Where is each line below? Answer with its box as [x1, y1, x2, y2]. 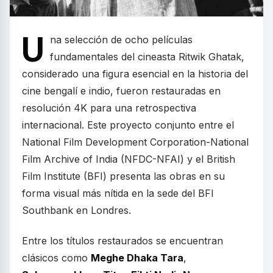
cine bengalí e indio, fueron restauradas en [22, 85, 221, 97]
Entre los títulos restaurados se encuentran [22, 235, 223, 247]
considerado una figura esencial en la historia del [22, 68, 248, 80]
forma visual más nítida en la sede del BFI [22, 187, 214, 199]
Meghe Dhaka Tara [91, 252, 183, 264]
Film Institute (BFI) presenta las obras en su [22, 170, 225, 182]
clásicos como [22, 252, 91, 264]
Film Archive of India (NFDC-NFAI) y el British [22, 153, 235, 165]
